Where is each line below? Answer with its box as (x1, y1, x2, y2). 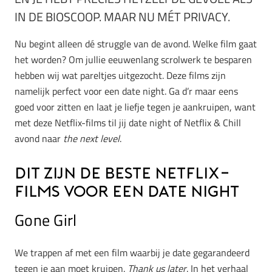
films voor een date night (15, 185, 239, 200)
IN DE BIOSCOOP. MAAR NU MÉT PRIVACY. (15, 7, 230, 26)
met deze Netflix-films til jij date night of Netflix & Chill (15, 115, 241, 130)
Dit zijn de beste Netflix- (15, 166, 231, 182)
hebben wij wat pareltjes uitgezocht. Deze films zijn (15, 67, 226, 83)
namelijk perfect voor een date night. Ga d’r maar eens (15, 83, 238, 98)
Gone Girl (15, 208, 77, 232)
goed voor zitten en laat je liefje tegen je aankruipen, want (15, 99, 256, 114)
